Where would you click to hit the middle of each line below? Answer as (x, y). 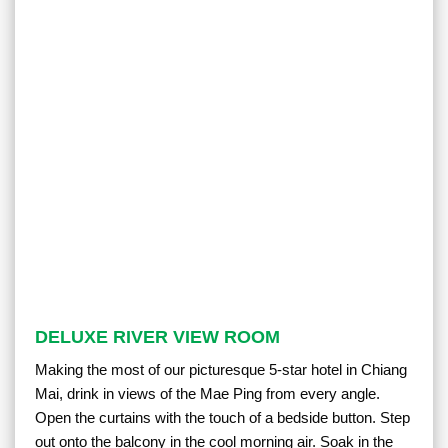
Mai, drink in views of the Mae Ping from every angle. (207, 394)
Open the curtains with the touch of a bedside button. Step (222, 418)
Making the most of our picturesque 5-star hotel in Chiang (221, 370)
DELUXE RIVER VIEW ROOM (157, 337)
